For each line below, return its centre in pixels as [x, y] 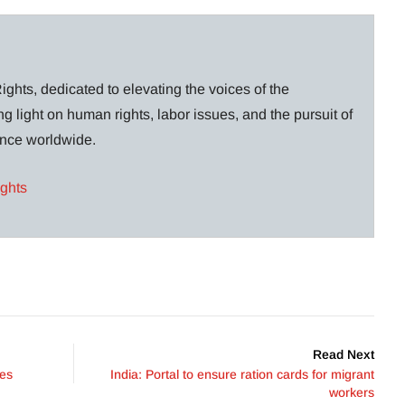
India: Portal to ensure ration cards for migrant [242, 374]
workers [352, 392]
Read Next [344, 354]
